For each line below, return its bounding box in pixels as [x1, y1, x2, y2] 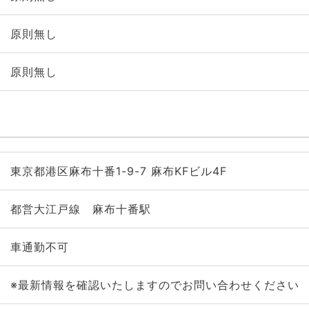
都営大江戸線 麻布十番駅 [10, 202, 151, 216]
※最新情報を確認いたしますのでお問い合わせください [10, 278, 299, 292]
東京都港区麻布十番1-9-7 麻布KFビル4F [10, 164, 227, 178]
